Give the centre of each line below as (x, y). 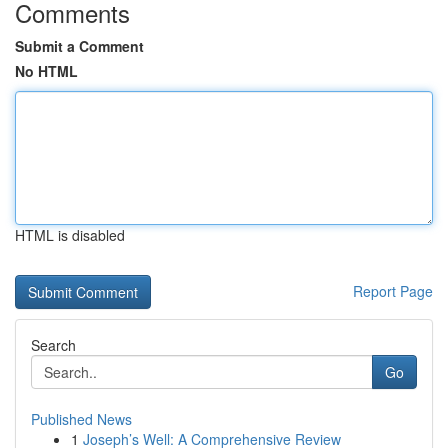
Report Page (393, 291)
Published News (81, 419)
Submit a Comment (79, 46)
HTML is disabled (70, 235)
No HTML (46, 71)
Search (53, 345)
